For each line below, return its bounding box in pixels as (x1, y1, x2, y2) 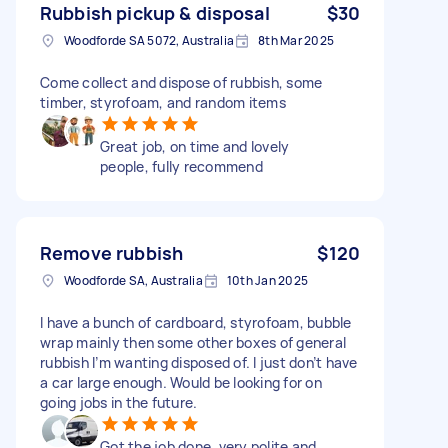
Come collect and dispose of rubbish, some (40, 72, 323, 92)
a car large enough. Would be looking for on (40, 372, 322, 392)
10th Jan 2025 (226, 271, 308, 289)
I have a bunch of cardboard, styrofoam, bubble (40, 312, 352, 332)
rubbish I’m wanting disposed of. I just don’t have (40, 352, 358, 372)
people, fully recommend (100, 156, 263, 176)
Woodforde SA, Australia (64, 271, 203, 289)
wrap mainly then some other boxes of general (40, 332, 346, 352)
